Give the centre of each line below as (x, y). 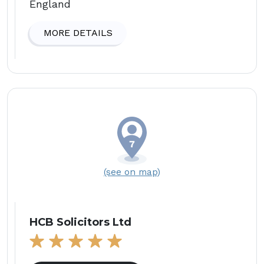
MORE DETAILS (78, 32)
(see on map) (132, 171)
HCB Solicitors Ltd (80, 222)
